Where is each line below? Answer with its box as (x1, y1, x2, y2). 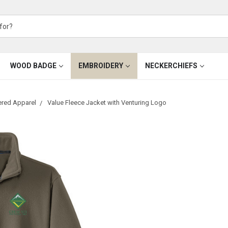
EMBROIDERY (78, 62, 123, 70)
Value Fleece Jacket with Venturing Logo (47, 98, 166, 106)
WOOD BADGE (10, 62, 56, 70)
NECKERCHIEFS (145, 62, 197, 70)
